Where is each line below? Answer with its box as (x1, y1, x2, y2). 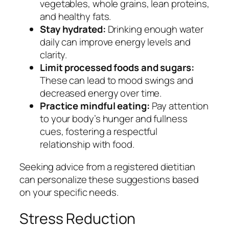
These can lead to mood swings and (40, 74, 193, 87)
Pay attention (149, 99, 209, 113)
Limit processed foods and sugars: (40, 61, 194, 75)
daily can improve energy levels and (40, 35, 191, 49)
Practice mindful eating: (40, 99, 150, 113)
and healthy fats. (40, 10, 111, 24)
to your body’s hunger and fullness (40, 112, 188, 126)
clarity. (40, 48, 67, 62)
